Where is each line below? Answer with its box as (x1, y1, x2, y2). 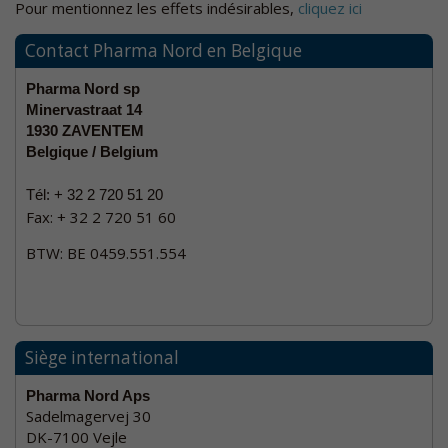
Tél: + (26, 185, 67, 203)
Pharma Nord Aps (26, 386, 150, 404)
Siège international (25, 345, 179, 369)
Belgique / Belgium (26, 142, 158, 160)
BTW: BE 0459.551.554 (26, 242, 186, 263)
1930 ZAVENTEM (26, 121, 144, 139)
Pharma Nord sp (26, 79, 140, 97)
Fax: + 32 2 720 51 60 (26, 206, 176, 227)
